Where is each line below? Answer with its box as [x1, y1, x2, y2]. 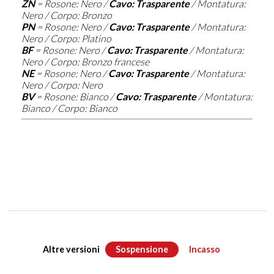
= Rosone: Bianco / [34, 91, 116, 103]
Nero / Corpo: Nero [21, 79, 103, 91]
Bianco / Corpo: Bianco [21, 102, 117, 114]
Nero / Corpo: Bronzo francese [21, 56, 149, 68]
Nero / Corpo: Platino [21, 32, 111, 45]
